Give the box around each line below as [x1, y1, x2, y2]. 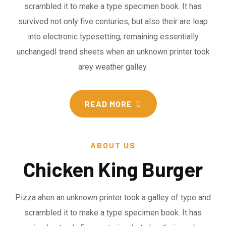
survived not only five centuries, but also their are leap [18, 17, 208, 26]
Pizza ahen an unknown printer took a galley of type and [15, 193, 211, 202]
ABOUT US [90, 140, 136, 150]
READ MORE [84, 99, 132, 108]
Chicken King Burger [23, 157, 203, 181]
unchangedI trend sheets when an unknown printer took [16, 47, 210, 56]
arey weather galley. [78, 62, 148, 72]
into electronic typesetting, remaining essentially [27, 32, 199, 41]
